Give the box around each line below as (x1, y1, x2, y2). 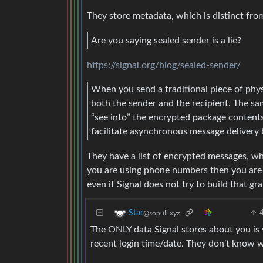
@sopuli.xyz (143, 209, 180, 217)
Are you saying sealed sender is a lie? (91, 36, 241, 46)
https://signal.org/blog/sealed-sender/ (87, 60, 241, 70)
